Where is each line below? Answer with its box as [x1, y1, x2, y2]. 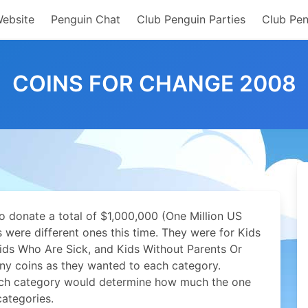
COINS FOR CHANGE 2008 [12, 70, 296, 97]
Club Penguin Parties [137, 12, 245, 26]
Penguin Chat [51, 12, 120, 26]
